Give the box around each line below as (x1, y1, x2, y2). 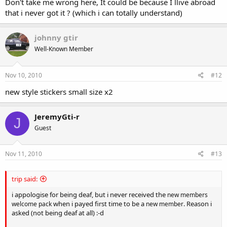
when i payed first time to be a (52, 199, 146, 209)
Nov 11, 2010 (5, 149, 42, 159)
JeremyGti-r (34, 111, 80, 122)
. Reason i (183, 199, 212, 209)
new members (167, 191, 208, 200)
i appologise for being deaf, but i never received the (12, 190, 167, 200)
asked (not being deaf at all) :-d (12, 208, 104, 218)
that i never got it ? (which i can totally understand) (5, 8, 182, 18)
